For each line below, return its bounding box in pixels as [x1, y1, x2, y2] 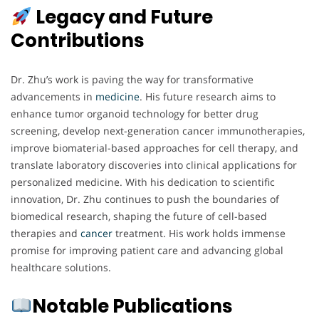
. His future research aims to [140, 90, 276, 104]
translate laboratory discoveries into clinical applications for [11, 158, 297, 172]
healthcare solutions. [11, 261, 111, 275]
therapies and [11, 226, 80, 241]
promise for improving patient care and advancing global [11, 244, 283, 258]
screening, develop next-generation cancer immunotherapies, [11, 124, 305, 138]
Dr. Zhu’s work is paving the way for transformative [11, 73, 253, 87]
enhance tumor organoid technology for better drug [11, 107, 258, 121]
